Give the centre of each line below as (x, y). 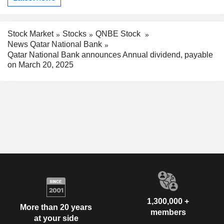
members (168, 212)
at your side (56, 218)
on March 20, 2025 (40, 64)
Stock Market (30, 34)
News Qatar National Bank (55, 44)
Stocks (74, 34)
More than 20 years (56, 207)
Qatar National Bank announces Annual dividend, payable (110, 54)
